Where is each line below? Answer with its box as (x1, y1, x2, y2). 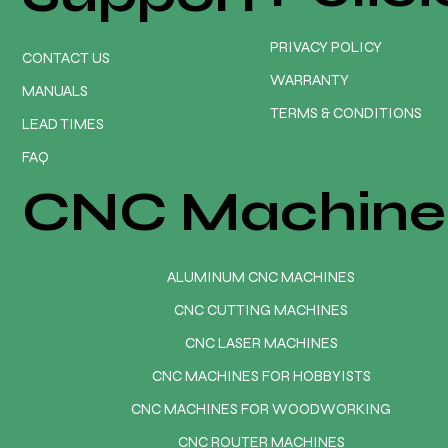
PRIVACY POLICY (270, 38, 383, 57)
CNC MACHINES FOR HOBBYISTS (151, 366, 371, 385)
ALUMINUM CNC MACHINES (167, 267, 356, 286)
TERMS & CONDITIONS (270, 104, 423, 123)
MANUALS (22, 82, 89, 100)
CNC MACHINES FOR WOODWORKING (131, 399, 392, 418)
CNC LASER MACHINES (184, 333, 338, 352)
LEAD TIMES (22, 115, 105, 133)
